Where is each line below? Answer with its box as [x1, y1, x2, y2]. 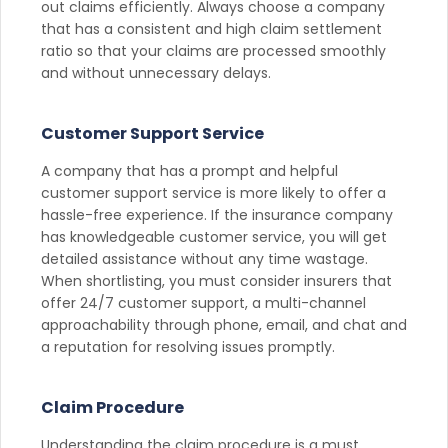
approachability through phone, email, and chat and [41, 314, 407, 335]
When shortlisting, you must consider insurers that [41, 270, 392, 291]
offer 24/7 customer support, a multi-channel [41, 292, 366, 313]
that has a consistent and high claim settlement [41, 18, 382, 39]
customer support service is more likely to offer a [41, 182, 386, 203]
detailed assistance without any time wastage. [41, 248, 368, 269]
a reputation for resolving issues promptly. [41, 336, 335, 357]
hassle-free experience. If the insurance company [41, 204, 393, 225]
